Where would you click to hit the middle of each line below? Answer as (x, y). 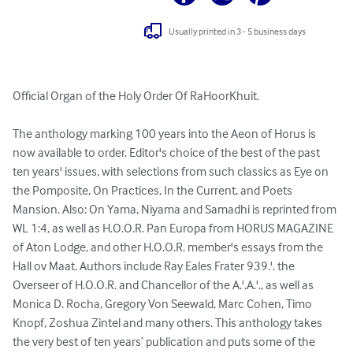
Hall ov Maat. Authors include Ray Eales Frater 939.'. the (155, 266)
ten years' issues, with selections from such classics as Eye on (172, 171)
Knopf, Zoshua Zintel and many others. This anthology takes (169, 323)
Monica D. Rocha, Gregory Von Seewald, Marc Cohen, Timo (163, 304)
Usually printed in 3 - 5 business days (238, 31)
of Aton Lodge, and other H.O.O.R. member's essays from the (169, 247)
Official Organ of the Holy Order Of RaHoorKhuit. (137, 96)
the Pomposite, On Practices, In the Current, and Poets (154, 190)
